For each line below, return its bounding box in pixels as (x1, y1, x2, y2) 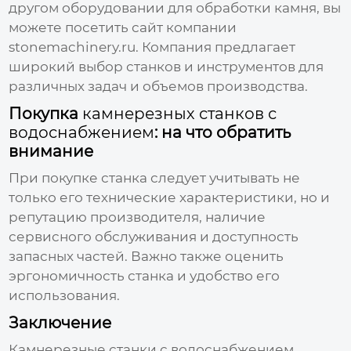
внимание (9, 141, 94, 161)
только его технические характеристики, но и (9, 189, 331, 205)
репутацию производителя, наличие (9, 208, 266, 225)
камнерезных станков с (82, 103, 277, 123)
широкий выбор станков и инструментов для (9, 58, 324, 74)
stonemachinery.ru (9, 38, 136, 55)
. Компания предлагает (136, 38, 296, 55)
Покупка (9, 103, 83, 123)
